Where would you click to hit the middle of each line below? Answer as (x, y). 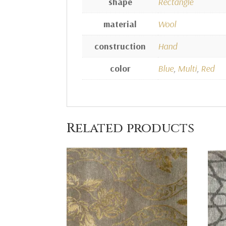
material (120, 24)
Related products (130, 128)
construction (120, 46)
